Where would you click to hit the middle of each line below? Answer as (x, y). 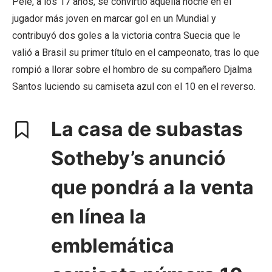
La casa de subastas (147, 129)
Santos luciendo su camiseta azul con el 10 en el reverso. (134, 86)
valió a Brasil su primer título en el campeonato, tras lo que (136, 52)
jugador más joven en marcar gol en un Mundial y (114, 18)
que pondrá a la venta (152, 187)
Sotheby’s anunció (138, 158)
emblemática (113, 245)
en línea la (99, 216)
